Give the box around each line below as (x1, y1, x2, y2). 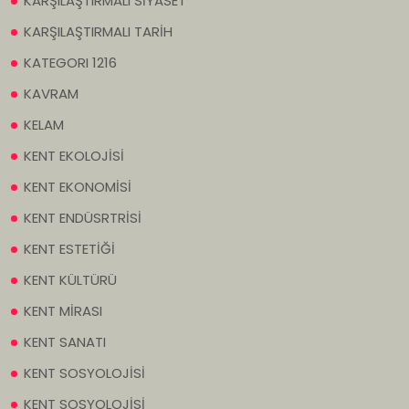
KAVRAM (24, 84, 79, 104)
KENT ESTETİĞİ (24, 239, 115, 259)
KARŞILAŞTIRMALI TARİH (24, 22, 173, 42)
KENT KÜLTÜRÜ (24, 270, 117, 290)
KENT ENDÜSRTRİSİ (24, 208, 142, 228)
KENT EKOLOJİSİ (24, 146, 124, 166)
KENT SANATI (24, 332, 106, 352)
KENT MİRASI (24, 301, 102, 321)
